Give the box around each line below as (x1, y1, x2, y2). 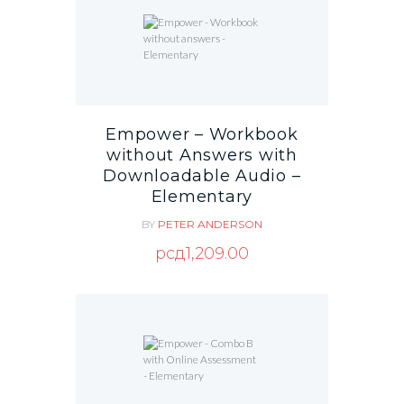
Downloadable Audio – (103, 166, 301, 187)
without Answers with (106, 145, 298, 166)
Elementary (151, 187, 253, 207)
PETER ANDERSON (158, 216, 262, 231)
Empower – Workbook (106, 124, 298, 145)
